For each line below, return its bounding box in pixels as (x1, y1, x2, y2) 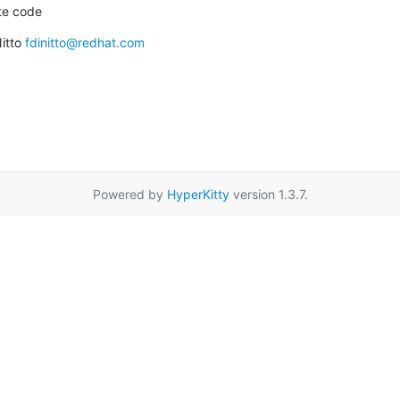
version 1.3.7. (229, 186, 308, 202)
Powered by (92, 186, 167, 202)
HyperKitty (166, 186, 229, 202)
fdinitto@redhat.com (24, 34, 145, 50)
